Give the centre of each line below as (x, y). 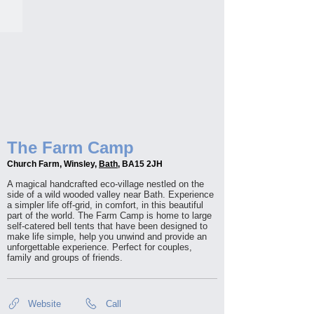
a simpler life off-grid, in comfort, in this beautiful (105, 205)
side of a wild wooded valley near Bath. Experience (110, 194)
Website (45, 303)
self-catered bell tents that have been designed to (107, 226)
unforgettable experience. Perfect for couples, (100, 247)
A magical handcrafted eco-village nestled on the (105, 184)
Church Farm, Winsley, (53, 164)
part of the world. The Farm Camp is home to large (109, 216)
